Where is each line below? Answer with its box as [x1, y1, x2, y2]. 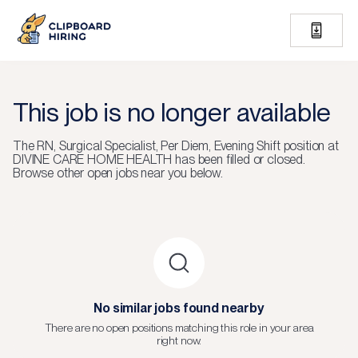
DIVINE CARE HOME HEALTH [13, 152, 173, 167]
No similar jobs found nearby [93, 300, 265, 316]
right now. [156, 334, 202, 347]
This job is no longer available [13, 97, 331, 128]
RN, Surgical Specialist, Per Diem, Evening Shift [37, 138, 280, 153]
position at [280, 138, 339, 153]
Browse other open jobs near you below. [13, 165, 223, 181]
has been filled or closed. [172, 152, 306, 167]
